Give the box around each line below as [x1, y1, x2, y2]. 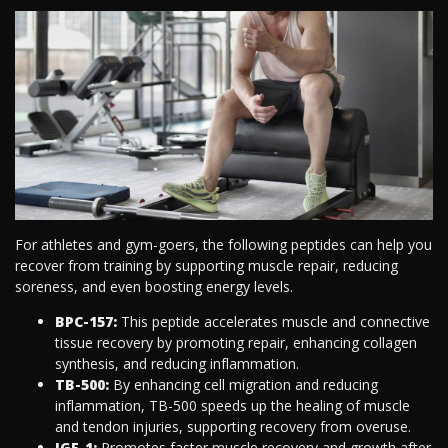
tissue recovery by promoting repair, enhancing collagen [55, 333, 417, 353]
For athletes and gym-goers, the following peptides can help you [15, 235, 432, 255]
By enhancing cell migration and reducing [113, 375, 378, 395]
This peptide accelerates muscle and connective [117, 312, 430, 332]
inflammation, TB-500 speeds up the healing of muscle [55, 396, 410, 416]
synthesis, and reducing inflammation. [55, 354, 299, 374]
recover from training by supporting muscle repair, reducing [15, 256, 398, 276]
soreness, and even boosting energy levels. [15, 277, 293, 297]
